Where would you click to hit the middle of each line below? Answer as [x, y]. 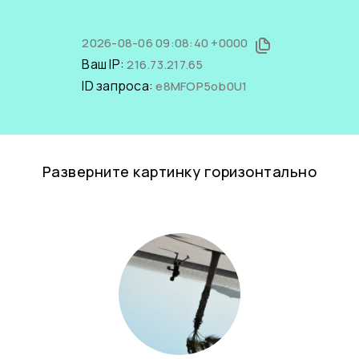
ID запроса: [119, 86]
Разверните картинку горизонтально [179, 171]
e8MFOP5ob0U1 [202, 86]
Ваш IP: [105, 64]
